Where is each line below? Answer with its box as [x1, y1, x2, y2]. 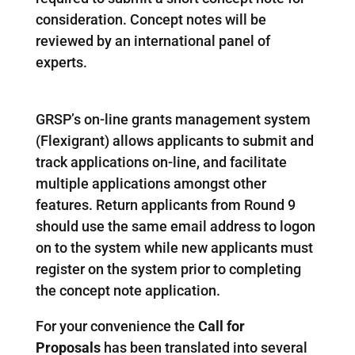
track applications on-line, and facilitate [35, 153, 287, 170]
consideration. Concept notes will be [35, 10, 266, 28]
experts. [35, 53, 87, 71]
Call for [197, 317, 245, 334]
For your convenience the [35, 317, 198, 334]
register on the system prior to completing [35, 260, 301, 277]
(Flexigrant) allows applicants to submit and [35, 132, 314, 149]
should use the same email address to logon [35, 217, 315, 235]
